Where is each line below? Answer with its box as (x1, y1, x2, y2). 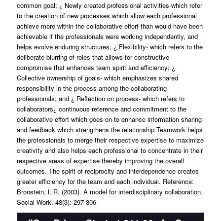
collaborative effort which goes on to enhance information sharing (16, 114, 202, 124)
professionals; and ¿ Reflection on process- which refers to (16, 94, 184, 103)
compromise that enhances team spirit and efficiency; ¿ (16, 63, 175, 72)
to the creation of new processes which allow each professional (16, 11, 197, 20)
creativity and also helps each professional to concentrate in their (16, 146, 203, 155)
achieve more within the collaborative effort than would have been (16, 21, 203, 31)
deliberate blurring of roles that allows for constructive (16, 52, 169, 62)
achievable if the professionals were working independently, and (16, 32, 198, 41)
